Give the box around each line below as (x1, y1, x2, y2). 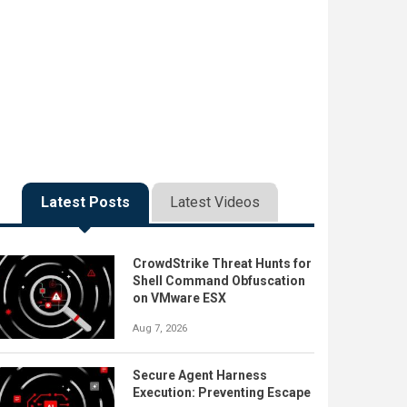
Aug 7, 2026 (133, 323, 187, 334)
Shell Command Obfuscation (133, 273, 305, 288)
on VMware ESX (133, 291, 226, 305)
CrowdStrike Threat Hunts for (133, 256, 312, 271)
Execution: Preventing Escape (133, 384, 311, 400)
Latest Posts (40, 194, 130, 211)
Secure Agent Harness (133, 367, 267, 382)
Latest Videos (169, 194, 260, 211)
